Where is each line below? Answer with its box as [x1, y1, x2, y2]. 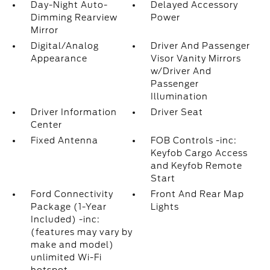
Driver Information [30, 107, 117, 117]
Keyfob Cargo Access [151, 148, 248, 158]
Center [30, 120, 62, 130]
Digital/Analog [30, 41, 99, 51]
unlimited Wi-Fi [30, 253, 102, 262]
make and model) [30, 240, 114, 250]
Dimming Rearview [30, 13, 118, 22]
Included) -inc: [30, 215, 100, 224]
